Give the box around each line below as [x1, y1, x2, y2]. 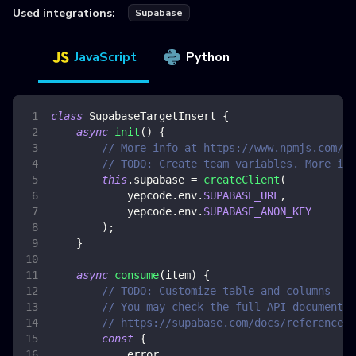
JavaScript [75, 48, 137, 67]
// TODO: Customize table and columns [102, 284, 331, 298]
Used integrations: [13, 5, 115, 21]
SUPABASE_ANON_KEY [203, 205, 311, 219]
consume [114, 269, 159, 282]
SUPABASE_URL [203, 189, 280, 203]
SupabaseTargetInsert [89, 110, 216, 123]
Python [186, 48, 230, 67]
